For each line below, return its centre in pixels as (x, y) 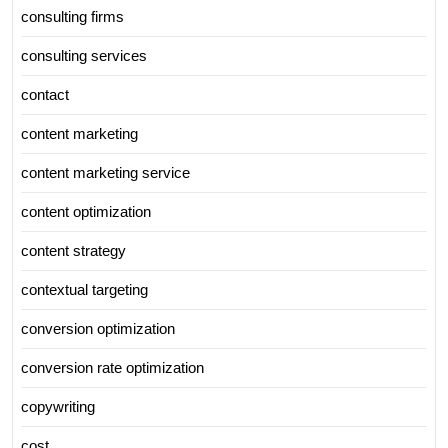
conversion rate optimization (112, 367)
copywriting (58, 406)
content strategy (73, 250)
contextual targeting (84, 289)
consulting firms (72, 16)
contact (45, 94)
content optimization (86, 211)
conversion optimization (98, 328)
